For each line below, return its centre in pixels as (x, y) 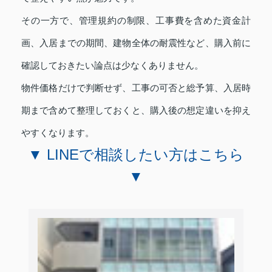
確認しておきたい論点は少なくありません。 (112, 65)
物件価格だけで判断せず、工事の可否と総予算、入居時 (136, 87)
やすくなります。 (58, 132)
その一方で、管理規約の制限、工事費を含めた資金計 (136, 20)
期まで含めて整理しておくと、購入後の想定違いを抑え (136, 110)
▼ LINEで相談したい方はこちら (136, 154)
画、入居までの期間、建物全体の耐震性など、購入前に (136, 42)
